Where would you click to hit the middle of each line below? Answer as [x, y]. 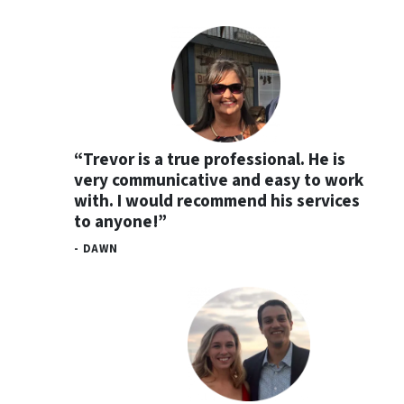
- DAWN [96, 248]
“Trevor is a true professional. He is [210, 159]
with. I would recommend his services [217, 201]
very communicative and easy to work [219, 180]
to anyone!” [120, 221]
